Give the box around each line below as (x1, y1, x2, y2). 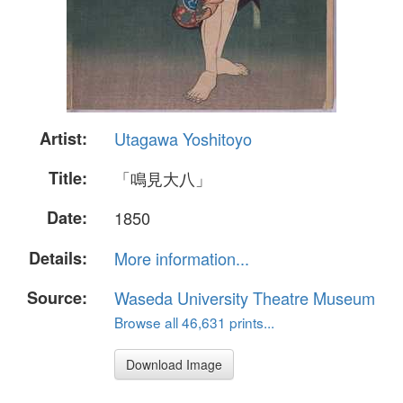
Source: (27, 285, 87, 309)
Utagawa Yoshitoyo (114, 127, 252, 150)
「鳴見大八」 (114, 166, 211, 191)
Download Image (126, 354, 222, 373)
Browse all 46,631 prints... (114, 311, 274, 332)
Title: (49, 166, 87, 191)
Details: (29, 246, 87, 270)
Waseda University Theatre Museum (114, 285, 375, 309)
